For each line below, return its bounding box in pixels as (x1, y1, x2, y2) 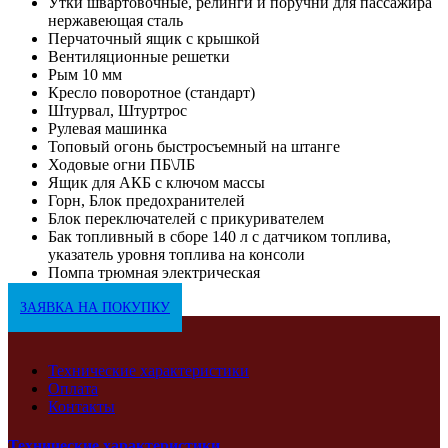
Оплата (48, 379, 98, 397)
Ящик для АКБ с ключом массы (48, 173, 265, 191)
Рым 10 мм (48, 65, 122, 83)
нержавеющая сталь (48, 11, 183, 29)
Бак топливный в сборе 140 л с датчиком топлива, (48, 227, 391, 245)
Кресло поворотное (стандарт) (48, 83, 255, 101)
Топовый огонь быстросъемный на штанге (48, 137, 340, 155)
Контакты (48, 397, 115, 415)
